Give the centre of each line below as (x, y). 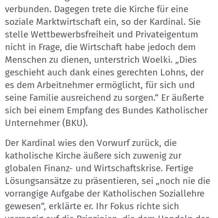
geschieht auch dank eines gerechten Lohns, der (104, 73)
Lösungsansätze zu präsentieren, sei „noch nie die (108, 181)
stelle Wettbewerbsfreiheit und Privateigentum (101, 35)
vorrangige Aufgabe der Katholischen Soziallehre (105, 193)
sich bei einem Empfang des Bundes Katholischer (106, 110)
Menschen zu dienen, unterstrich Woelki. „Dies (101, 60)
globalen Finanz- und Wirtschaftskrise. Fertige (99, 168)
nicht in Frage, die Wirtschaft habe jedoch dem (100, 47)
